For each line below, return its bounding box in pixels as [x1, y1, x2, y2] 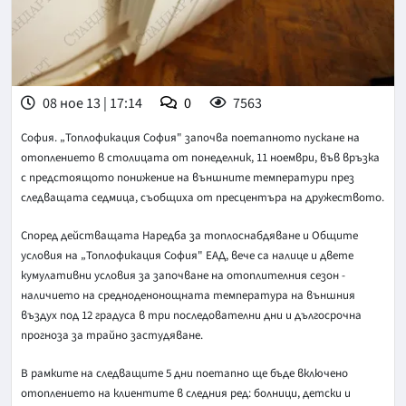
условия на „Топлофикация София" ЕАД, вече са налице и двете [21, 246, 353, 264]
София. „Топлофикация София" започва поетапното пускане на [21, 129, 360, 146]
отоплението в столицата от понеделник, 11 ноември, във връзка [21, 149, 380, 166]
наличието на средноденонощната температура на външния [21, 286, 355, 304]
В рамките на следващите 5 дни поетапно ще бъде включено [21, 364, 348, 382]
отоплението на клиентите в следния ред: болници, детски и [21, 384, 351, 401]
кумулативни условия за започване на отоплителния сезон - [21, 266, 345, 284]
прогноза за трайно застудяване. [21, 326, 203, 343]
